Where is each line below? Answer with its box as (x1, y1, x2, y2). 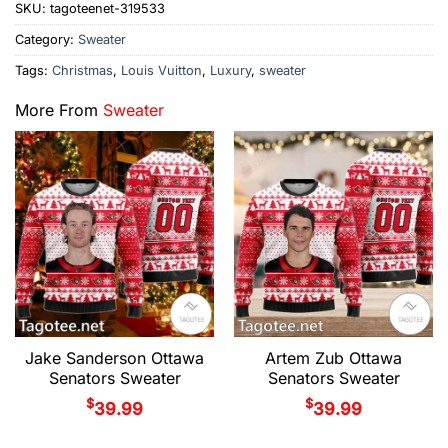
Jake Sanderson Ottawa (25, 347, 204, 368)
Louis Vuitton (121, 62, 202, 78)
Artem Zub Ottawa (265, 347, 402, 368)
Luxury (210, 62, 251, 78)
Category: (15, 31, 78, 47)
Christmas (52, 62, 113, 78)
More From (15, 100, 103, 121)
